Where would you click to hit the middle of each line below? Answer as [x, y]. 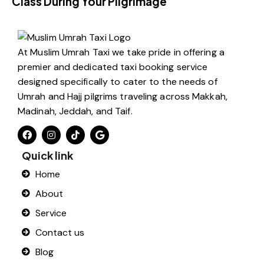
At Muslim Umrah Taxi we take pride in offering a [121, 52]
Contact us [60, 232]
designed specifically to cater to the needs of [118, 81]
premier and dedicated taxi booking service [113, 67]
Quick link [47, 155]
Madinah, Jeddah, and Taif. [75, 111]
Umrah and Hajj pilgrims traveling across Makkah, [123, 96]
